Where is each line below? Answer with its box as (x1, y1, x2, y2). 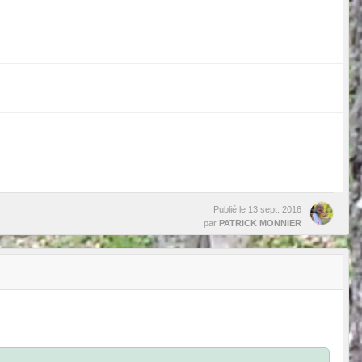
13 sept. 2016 (248, 204, 301, 214)
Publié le (213, 204, 248, 214)
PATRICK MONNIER (219, 217, 301, 228)
